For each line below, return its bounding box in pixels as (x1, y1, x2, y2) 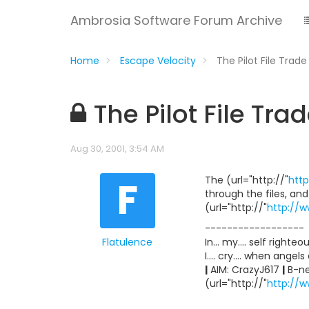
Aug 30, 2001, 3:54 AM (70, 142, 164, 155)
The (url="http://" (205, 173, 288, 187)
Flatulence (102, 235, 152, 249)
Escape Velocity (120, 54, 196, 68)
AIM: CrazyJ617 (208, 263, 282, 277)
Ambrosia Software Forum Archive (70, 12, 282, 29)
